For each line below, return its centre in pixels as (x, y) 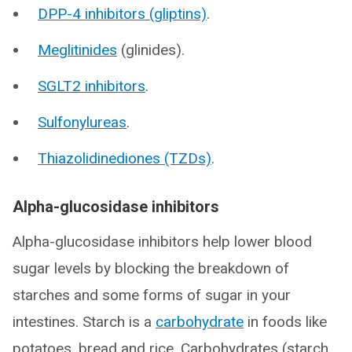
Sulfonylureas (82, 122)
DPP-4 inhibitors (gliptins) (122, 14)
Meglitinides (77, 50)
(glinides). (151, 50)
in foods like (285, 322)
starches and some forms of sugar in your (152, 295)
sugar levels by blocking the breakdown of (151, 268)
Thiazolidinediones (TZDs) (125, 158)
